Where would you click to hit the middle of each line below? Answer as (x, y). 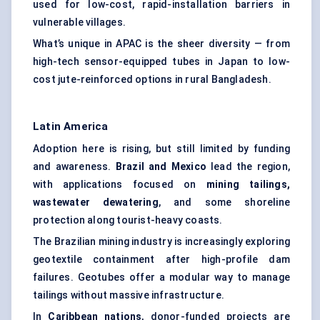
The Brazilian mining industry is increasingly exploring (162, 242)
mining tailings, (248, 185)
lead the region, (248, 167)
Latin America (71, 127)
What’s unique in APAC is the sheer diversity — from (161, 44)
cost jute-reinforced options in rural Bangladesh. (152, 80)
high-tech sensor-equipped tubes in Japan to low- (161, 62)
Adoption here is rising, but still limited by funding (161, 149)
